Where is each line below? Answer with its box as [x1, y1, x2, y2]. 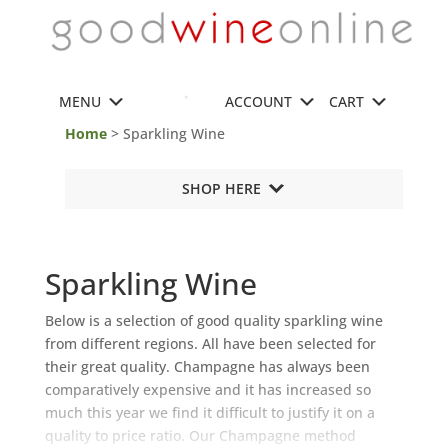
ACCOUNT [225, 92, 292, 111]
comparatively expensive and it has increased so [44, 380, 371, 399]
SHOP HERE [182, 179, 261, 198]
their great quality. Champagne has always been [44, 357, 370, 376]
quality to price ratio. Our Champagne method [44, 426, 356, 445]
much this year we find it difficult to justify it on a [44, 403, 375, 422]
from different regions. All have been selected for [44, 334, 376, 353]
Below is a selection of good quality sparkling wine [44, 311, 383, 330]
